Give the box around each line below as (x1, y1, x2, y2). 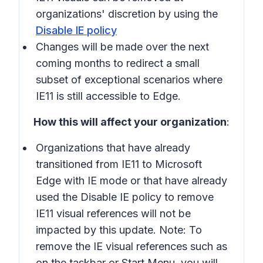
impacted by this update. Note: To (36, 224, 202, 236)
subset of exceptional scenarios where (36, 73, 222, 86)
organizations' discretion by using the (36, 8, 218, 20)
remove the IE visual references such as (36, 240, 227, 252)
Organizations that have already (36, 141, 190, 154)
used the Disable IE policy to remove (36, 191, 214, 203)
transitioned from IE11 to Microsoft (36, 158, 202, 170)
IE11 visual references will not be (36, 207, 191, 220)
